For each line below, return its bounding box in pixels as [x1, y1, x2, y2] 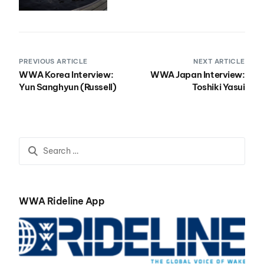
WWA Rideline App [19, 194, 105, 207]
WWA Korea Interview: [19, 68, 114, 80]
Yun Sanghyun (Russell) [19, 81, 117, 93]
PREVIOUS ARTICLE [19, 57, 88, 65]
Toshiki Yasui [192, 81, 245, 93]
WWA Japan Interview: [150, 68, 245, 80]
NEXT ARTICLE [193, 57, 245, 65]
